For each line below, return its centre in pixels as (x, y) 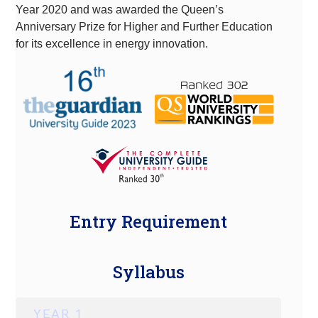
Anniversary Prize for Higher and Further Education (144, 26)
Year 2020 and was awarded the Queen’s (120, 9)
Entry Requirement (148, 222)
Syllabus (148, 272)
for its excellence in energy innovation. (112, 43)
